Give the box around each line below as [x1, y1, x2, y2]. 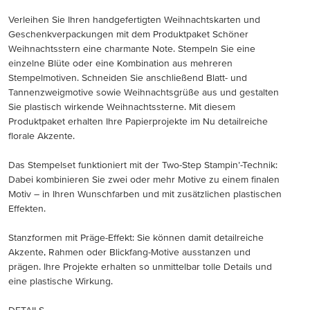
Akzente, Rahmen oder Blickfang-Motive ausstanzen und [8, 246, 250, 257]
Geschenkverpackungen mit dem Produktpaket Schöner [8, 28, 248, 39]
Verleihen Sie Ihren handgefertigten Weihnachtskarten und [8, 14, 260, 25]
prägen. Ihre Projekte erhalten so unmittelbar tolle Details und [8, 261, 272, 272]
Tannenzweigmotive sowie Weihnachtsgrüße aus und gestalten [8, 86, 279, 98]
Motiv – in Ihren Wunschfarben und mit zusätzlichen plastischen [8, 188, 282, 199]
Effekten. [8, 203, 46, 214]
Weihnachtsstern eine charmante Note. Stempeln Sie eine [8, 43, 255, 54]
